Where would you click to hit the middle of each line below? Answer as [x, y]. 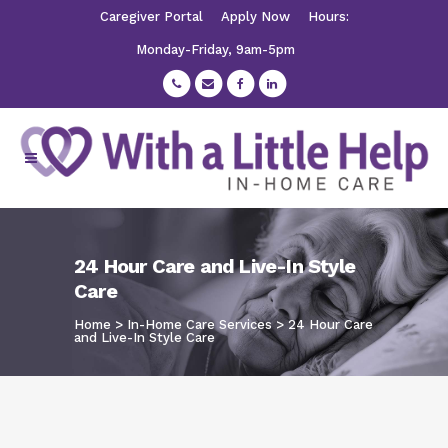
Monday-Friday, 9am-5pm [215, 49]
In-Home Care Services [199, 324]
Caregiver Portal [151, 16]
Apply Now [255, 16]
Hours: [328, 16]
